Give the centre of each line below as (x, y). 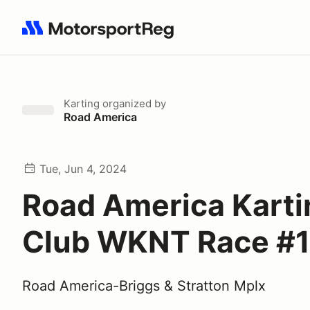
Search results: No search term (102, 35)
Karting (82, 103)
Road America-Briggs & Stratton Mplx (144, 286)
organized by (133, 103)
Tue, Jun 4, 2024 (83, 169)
